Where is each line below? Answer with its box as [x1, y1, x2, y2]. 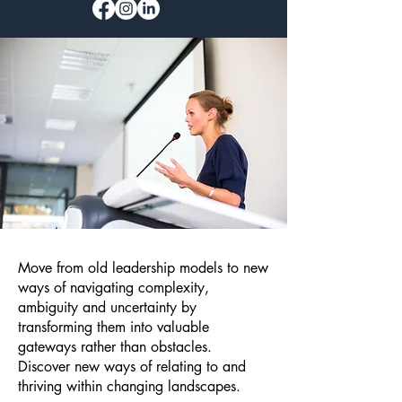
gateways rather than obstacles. [18, 337, 212, 356]
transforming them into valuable [18, 318, 209, 336]
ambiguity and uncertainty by [18, 298, 197, 317]
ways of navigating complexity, [18, 278, 209, 297]
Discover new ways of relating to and [18, 357, 246, 376]
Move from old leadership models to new [18, 258, 268, 277]
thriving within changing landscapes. [18, 377, 240, 396]
